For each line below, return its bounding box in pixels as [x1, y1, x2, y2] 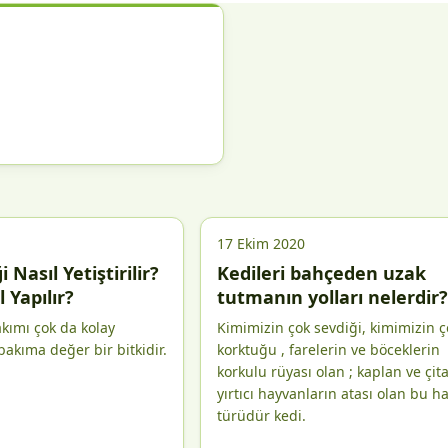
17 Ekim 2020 [217, 234, 305, 253]
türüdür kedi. [217, 406, 306, 425]
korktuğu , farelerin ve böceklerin [217, 340, 440, 359]
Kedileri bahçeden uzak [217, 261, 426, 285]
